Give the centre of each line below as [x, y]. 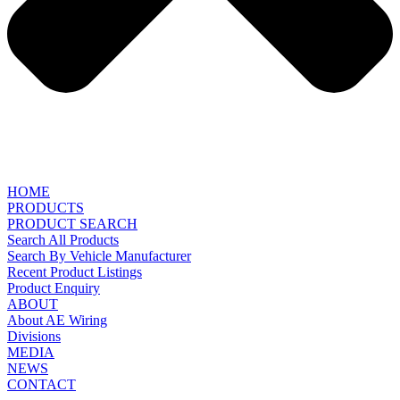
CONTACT [42, 385]
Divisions [34, 337]
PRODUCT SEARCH [72, 224]
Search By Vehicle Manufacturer [99, 256]
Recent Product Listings [75, 272]
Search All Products [63, 240]
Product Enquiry [54, 288]
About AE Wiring [57, 321]
